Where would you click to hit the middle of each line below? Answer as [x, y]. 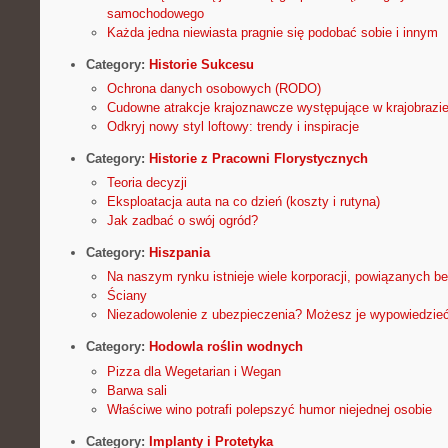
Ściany [126, 296]
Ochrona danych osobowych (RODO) [213, 89]
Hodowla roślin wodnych [225, 347]
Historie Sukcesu [201, 64]
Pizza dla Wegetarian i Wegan [193, 371]
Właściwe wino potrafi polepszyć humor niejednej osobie [269, 409]
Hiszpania [179, 253]
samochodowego [155, 13]
